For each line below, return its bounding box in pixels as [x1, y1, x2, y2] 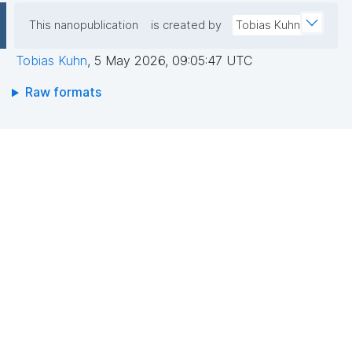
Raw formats [24, 84, 101, 101]
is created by [151, 18, 222, 33]
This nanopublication [29, 18, 138, 33]
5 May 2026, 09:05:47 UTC [94, 53, 252, 69]
